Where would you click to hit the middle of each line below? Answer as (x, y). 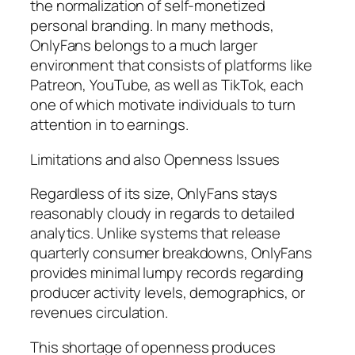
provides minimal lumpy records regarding (167, 273)
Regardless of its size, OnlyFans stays (154, 194)
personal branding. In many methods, (152, 26)
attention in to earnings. (109, 125)
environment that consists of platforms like (171, 65)
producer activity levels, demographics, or (168, 293)
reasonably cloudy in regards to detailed (162, 214)
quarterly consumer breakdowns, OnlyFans (172, 253)
